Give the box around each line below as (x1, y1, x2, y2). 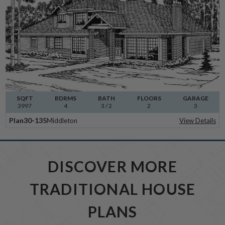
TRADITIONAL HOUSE (29, 180, 196, 198)
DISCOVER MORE (48, 157, 177, 176)
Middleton (47, 116, 77, 125)
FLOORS (137, 94, 161, 102)
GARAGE (183, 94, 209, 102)
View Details (179, 117, 216, 125)
